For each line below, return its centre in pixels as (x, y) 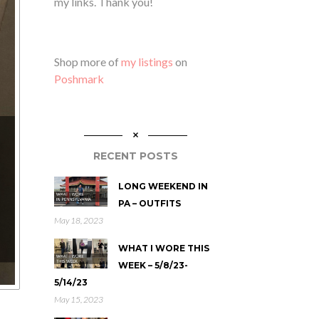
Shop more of (88, 62)
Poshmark (79, 79)
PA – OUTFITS (150, 203)
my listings (147, 62)
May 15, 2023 (79, 299)
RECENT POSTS (135, 156)
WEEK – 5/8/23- (153, 265)
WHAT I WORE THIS (164, 248)
